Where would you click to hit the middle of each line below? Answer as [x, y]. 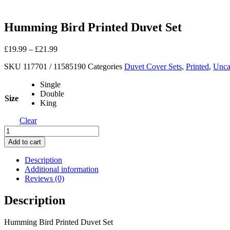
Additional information [62, 169]
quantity [17, 176]
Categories [105, 66]
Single [50, 84]
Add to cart [25, 142]
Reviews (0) [44, 178]
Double [52, 93]
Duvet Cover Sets [153, 66]
